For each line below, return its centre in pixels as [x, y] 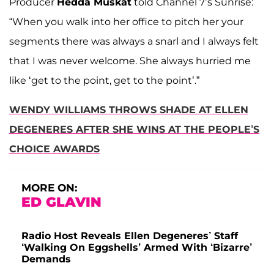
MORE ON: [49, 187]
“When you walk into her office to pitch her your [126, 21]
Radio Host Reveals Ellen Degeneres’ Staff [130, 235]
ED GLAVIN [61, 202]
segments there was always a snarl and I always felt [134, 41]
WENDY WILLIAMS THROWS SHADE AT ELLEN [129, 109]
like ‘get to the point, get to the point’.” [104, 80]
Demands [46, 259]
